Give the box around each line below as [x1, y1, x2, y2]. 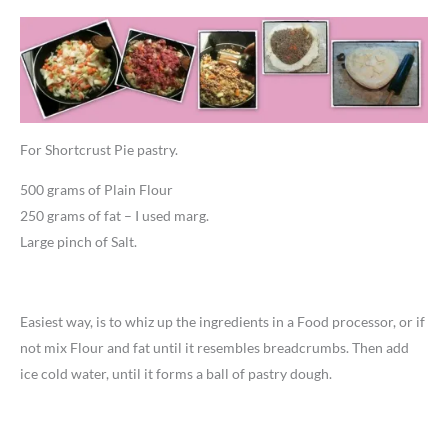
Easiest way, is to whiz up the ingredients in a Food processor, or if [20, 313, 425, 331]
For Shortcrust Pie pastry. [20, 141, 178, 159]
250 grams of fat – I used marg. [20, 207, 209, 225]
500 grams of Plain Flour [20, 181, 173, 199]
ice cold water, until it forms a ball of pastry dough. [20, 365, 332, 383]
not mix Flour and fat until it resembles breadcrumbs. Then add [20, 339, 409, 357]
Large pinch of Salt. [20, 233, 137, 251]
